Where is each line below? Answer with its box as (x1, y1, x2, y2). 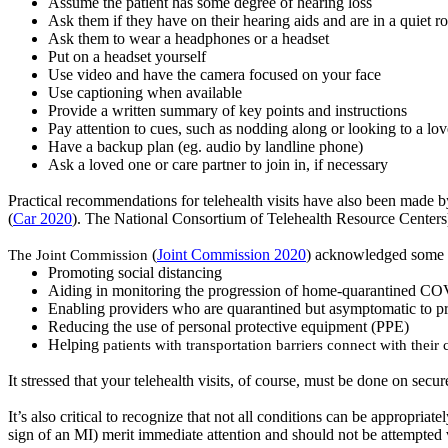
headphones (175, 29, 250, 47)
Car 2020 (13, 209, 72, 227)
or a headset (250, 29, 329, 47)
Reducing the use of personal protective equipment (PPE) (48, 317, 409, 335)
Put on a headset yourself (48, 47, 206, 65)
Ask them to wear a (48, 29, 175, 47)
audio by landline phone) (202, 137, 363, 155)
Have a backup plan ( (48, 137, 183, 155)
